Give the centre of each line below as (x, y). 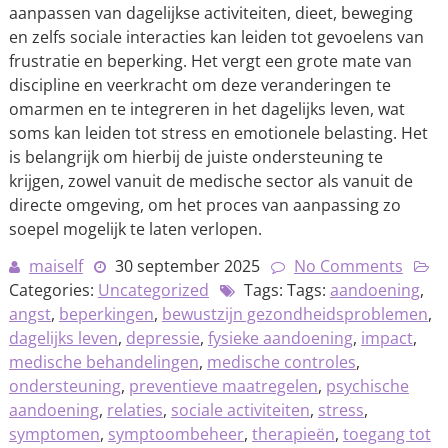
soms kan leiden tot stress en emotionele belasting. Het (218, 133)
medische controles (281, 362)
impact (386, 338)
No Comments (348, 266)
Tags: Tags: (284, 290)
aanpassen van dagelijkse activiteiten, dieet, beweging (210, 13)
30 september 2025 (187, 266)
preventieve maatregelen (223, 386)
